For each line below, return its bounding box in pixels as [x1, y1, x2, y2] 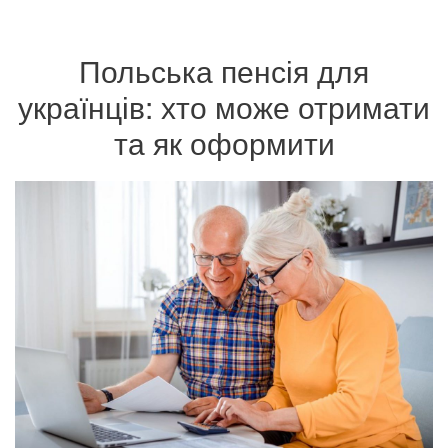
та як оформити [113, 121, 335, 164]
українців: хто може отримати [18, 85, 430, 128]
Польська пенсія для [79, 49, 369, 92]
